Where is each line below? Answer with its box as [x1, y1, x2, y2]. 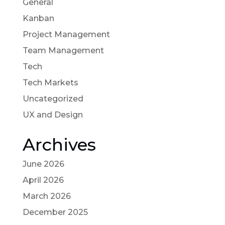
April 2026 [22, 175, 64, 185]
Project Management [22, 29, 110, 39]
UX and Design [22, 109, 83, 120]
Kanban [22, 13, 54, 23]
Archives [22, 134, 96, 155]
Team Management [22, 45, 104, 55]
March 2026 [22, 191, 71, 201]
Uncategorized [22, 93, 83, 103]
